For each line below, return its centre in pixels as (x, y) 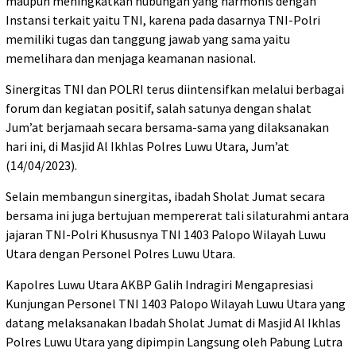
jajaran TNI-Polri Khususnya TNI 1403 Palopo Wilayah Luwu (166, 235)
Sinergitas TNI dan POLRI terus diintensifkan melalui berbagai (175, 89)
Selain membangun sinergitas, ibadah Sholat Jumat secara (165, 197)
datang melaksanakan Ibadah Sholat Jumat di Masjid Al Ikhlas (173, 323)
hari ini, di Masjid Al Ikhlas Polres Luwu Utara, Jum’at (147, 147)
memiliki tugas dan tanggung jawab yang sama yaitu (148, 39)
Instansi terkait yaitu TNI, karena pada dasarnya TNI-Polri (163, 20)
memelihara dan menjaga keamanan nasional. (131, 58)
